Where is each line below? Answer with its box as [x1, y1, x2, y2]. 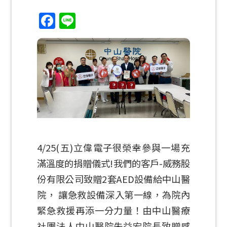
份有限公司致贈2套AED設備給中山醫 [37, 172, 190, 186]
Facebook [55, 9, 130, 32]
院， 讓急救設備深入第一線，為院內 [37, 188, 190, 202]
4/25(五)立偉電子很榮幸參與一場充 [37, 141, 190, 155]
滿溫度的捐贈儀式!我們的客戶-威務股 [37, 157, 190, 170]
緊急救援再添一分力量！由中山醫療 [37, 204, 190, 217]
